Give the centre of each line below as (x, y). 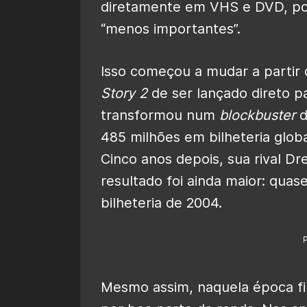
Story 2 (124, 93)
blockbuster (257, 115)
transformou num (160, 115)
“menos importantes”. (173, 28)
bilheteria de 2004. (161, 202)
